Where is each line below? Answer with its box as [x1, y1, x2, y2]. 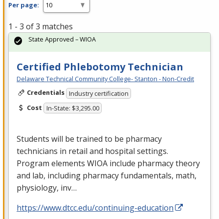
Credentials [26, 88, 65, 97]
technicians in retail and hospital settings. [17, 146, 168, 157]
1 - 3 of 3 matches [8, 21, 73, 32]
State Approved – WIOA [28, 35, 96, 44]
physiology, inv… [17, 182, 77, 194]
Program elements [17, 158, 87, 169]
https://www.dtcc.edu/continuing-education [17, 202, 174, 214]
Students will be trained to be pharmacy [17, 133, 162, 145]
